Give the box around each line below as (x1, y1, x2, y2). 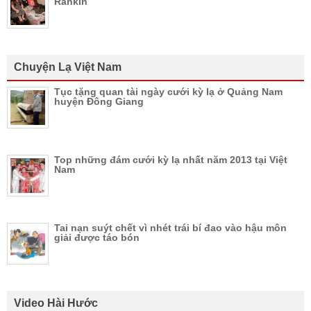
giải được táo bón (54, 231, 140, 243)
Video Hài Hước (14, 296, 98, 309)
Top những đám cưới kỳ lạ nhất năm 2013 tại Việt (54, 153, 287, 165)
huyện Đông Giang (54, 95, 144, 107)
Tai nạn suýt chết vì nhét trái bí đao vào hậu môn (54, 221, 287, 233)
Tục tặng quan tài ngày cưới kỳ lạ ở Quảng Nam (54, 85, 283, 97)
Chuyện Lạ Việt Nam (14, 60, 121, 73)
